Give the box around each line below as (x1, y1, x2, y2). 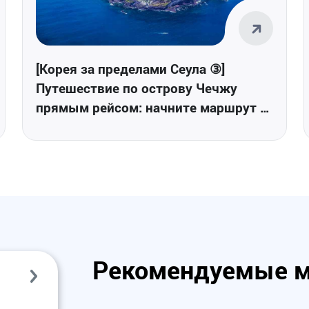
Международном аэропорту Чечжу (36, 117, 257, 135)
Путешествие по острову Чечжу (36, 79, 237, 97)
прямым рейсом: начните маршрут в (36, 98, 268, 116)
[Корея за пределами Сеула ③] (36, 59, 225, 77)
